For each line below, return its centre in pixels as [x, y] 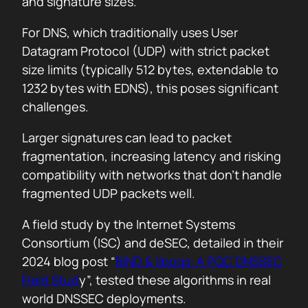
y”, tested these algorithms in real [175, 280]
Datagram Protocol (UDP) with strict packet [146, 51]
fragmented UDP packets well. [109, 193]
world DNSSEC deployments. [104, 298]
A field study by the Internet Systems [129, 224]
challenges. [55, 107]
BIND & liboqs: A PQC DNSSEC [199, 261]
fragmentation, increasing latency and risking [152, 156]
